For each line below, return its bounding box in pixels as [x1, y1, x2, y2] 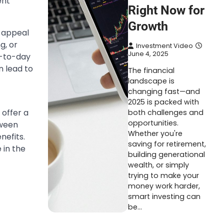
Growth [128, 19, 168, 33]
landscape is [128, 76, 174, 86]
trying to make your [128, 170, 199, 180]
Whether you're [128, 128, 182, 138]
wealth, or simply [128, 160, 189, 170]
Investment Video [136, 41, 193, 50]
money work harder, [128, 181, 200, 191]
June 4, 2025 [128, 49, 168, 58]
